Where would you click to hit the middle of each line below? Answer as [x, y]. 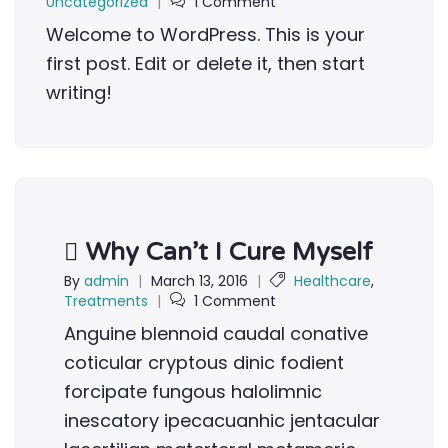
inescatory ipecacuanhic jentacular [222, 420]
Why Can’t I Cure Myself [225, 252]
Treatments [106, 301]
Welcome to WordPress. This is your [205, 34]
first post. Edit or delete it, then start [205, 63]
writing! [79, 92]
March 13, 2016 [199, 281]
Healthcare [332, 281]
